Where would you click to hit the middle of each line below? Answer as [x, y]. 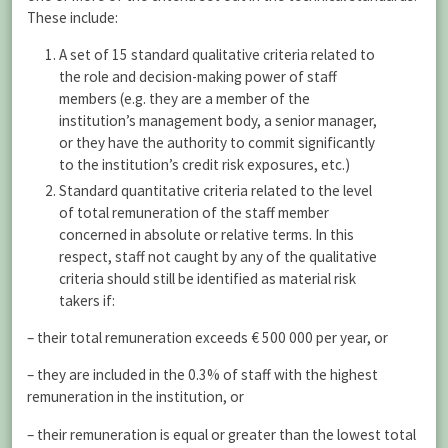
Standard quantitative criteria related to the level [215, 191]
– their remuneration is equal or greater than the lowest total [221, 434]
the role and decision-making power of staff [197, 77]
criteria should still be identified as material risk [207, 279]
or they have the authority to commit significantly [216, 143]
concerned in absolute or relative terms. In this [206, 235]
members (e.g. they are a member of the [184, 99]
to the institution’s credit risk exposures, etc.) [204, 165]
